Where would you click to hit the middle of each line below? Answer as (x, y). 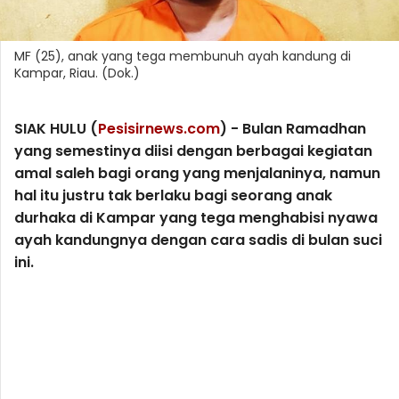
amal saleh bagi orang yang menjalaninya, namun (197, 173)
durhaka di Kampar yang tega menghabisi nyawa (196, 217)
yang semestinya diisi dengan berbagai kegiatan (193, 151)
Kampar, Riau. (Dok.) (77, 73)
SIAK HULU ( (56, 128)
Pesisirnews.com (159, 128)
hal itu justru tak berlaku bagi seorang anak (173, 195)
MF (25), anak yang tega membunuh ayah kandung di (183, 56)
